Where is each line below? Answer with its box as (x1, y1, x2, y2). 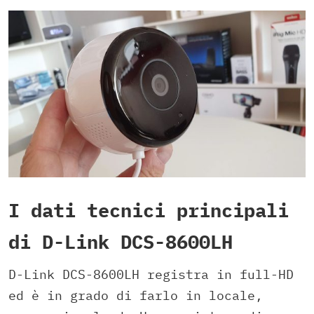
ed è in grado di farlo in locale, (8, 287, 263, 303)
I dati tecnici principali (8, 198, 289, 223)
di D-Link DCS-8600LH (8, 229, 233, 254)
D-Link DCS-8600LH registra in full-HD (8, 266, 294, 282)
